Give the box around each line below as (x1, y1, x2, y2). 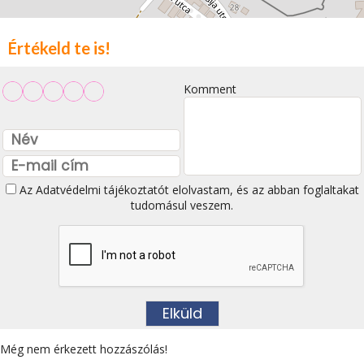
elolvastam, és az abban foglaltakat (168, 182, 359, 197)
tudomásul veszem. (131, 197, 233, 213)
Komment (184, 81, 236, 97)
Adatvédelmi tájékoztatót (35, 182, 169, 197)
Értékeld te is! (8, 38, 110, 58)
